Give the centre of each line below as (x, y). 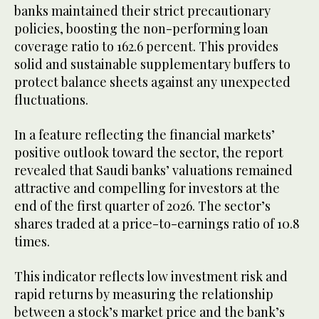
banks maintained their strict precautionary (142, 11)
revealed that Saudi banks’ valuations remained (153, 171)
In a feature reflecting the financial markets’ (145, 135)
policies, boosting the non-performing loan (141, 29)
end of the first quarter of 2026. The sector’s (142, 206)
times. (32, 242)
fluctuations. (51, 100)
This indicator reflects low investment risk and (151, 277)
